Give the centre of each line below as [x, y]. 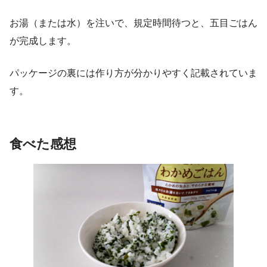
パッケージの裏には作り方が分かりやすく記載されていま [133, 73]
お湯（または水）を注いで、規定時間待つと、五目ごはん [133, 23]
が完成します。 [43, 41]
